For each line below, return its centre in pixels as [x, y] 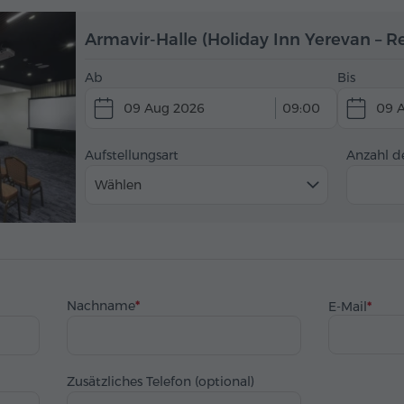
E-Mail [348, 307]
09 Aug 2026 [164, 108]
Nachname [101, 306]
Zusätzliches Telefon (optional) [161, 381]
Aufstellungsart [132, 155]
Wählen [118, 185]
